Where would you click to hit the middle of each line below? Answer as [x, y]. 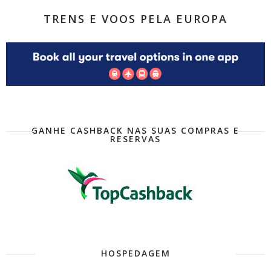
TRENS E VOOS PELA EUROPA [135, 19]
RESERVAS [135, 139]
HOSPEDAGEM [135, 253]
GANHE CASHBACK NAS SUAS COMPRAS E [135, 130]
